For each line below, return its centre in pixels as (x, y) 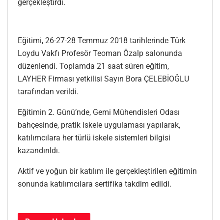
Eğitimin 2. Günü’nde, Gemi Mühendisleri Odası (99, 112)
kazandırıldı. (39, 150)
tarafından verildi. (48, 91)
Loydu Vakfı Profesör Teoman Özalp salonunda (100, 53)
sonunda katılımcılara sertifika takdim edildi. (95, 184)
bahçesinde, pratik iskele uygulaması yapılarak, (99, 125)
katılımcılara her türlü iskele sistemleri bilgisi (94, 137)
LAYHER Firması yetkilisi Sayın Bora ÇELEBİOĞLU (103, 79)
